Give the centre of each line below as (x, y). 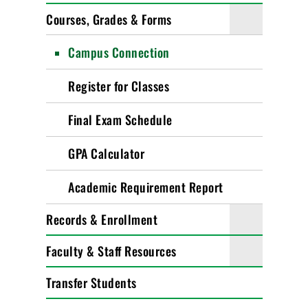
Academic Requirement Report (146, 187)
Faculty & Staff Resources (111, 251)
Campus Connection (119, 52)
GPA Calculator (107, 153)
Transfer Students (91, 283)
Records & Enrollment (102, 219)
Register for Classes (119, 86)
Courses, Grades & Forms (109, 19)
